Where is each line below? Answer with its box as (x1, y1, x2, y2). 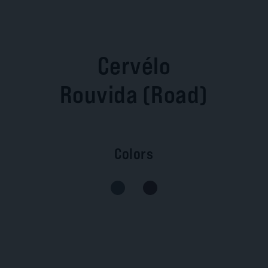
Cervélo (97, 50, 171, 80)
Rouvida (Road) (59, 79, 208, 109)
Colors (114, 144, 154, 163)
